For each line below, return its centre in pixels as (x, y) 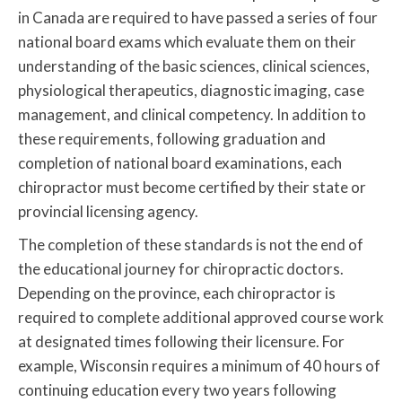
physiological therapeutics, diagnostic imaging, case (191, 91)
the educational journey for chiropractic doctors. (181, 269)
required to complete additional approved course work (201, 318)
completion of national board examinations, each (180, 163)
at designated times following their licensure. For (181, 342)
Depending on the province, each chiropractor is (177, 293)
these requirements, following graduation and (172, 139)
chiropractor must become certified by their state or (192, 188)
